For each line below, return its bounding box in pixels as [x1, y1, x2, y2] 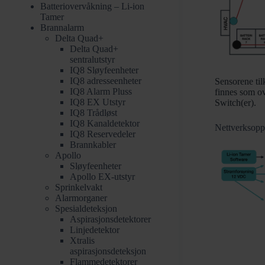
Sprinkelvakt [55, 182, 102, 192]
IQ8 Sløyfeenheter [70, 64, 138, 75]
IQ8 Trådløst [70, 107, 117, 118]
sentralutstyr [70, 54, 115, 64]
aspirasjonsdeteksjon [70, 245, 146, 256]
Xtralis [70, 235, 95, 245]
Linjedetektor [70, 224, 119, 235]
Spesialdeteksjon [55, 203, 117, 214]
